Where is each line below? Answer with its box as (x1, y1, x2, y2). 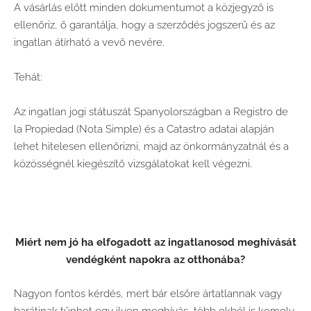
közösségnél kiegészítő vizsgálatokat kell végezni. (14, 157, 252, 170)
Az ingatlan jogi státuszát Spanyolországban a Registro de (14, 105, 288, 118)
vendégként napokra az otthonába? (66, 253, 245, 266)
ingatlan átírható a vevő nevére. (14, 35, 165, 49)
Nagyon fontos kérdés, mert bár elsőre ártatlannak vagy (14, 287, 282, 300)
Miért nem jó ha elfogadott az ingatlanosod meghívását (15, 235, 296, 249)
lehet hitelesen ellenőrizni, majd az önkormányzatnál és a (14, 140, 289, 153)
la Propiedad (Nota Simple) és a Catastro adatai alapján (14, 122, 274, 135)
